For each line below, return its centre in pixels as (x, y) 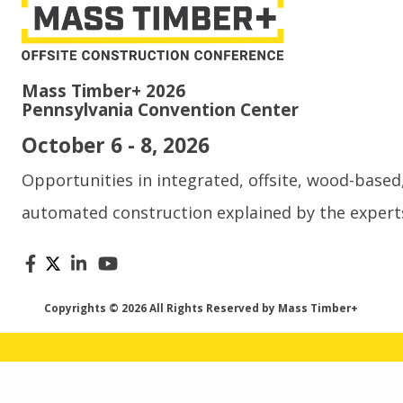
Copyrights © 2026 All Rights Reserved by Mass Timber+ (201, 308)
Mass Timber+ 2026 (103, 91)
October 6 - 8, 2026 (115, 146)
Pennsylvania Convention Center (160, 110)
